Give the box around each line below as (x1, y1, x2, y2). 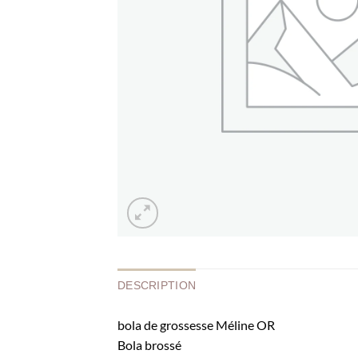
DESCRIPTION (117, 279, 197, 292)
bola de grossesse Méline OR (117, 317, 275, 332)
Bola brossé (117, 337, 181, 352)
